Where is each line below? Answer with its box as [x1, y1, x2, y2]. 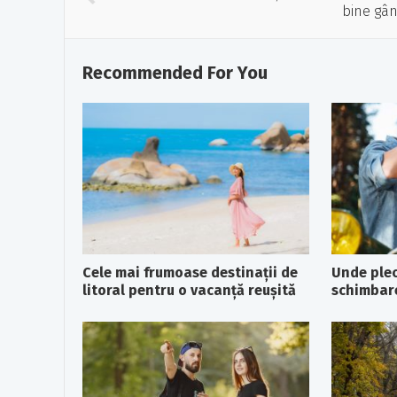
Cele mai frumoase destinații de [82, 263, 298, 281]
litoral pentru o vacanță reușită [82, 281, 296, 299]
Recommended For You [82, 62, 268, 83]
